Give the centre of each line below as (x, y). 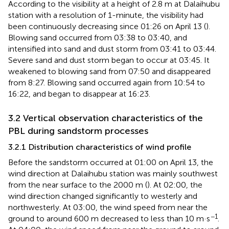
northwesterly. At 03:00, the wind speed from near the (108, 207)
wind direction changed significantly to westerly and (103, 196)
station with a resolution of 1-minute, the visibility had (106, 15)
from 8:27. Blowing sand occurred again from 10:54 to (107, 82)
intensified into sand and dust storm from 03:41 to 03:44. (112, 49)
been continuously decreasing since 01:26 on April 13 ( (107, 26)
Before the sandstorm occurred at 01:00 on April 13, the (111, 162)
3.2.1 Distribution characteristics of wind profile (100, 147)
